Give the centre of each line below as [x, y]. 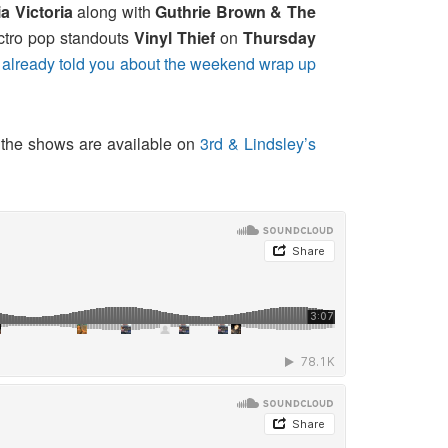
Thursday [280, 38]
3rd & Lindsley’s [258, 144]
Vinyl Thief [174, 38]
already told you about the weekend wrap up [159, 64]
